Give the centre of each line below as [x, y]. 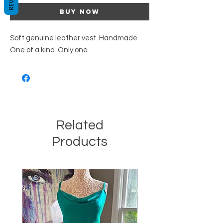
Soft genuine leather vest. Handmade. [74, 38]
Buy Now [80, 11]
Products [80, 142]
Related [80, 125]
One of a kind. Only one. [50, 50]
